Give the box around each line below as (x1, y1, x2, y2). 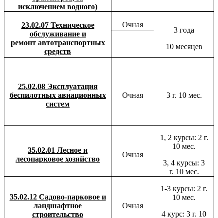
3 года (174, 25, 194, 34)
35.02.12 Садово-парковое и (9, 192, 106, 201)
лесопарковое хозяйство (16, 154, 100, 163)
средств (44, 47, 71, 55)
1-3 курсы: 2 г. (161, 184, 207, 193)
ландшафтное (34, 201, 82, 210)
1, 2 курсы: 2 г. (160, 133, 208, 142)
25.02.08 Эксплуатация (18, 82, 98, 91)
